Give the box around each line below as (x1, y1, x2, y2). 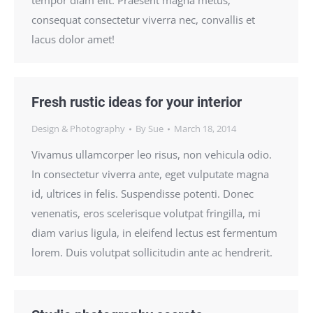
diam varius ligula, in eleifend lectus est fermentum (31, 226, 277, 240)
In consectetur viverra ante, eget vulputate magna (31, 167, 269, 181)
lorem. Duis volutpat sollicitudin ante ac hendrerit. (31, 245, 272, 259)
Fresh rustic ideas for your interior (31, 94, 242, 110)
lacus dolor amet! (31, 32, 115, 46)
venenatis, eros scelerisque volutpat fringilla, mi (31, 206, 261, 220)
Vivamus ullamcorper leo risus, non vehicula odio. (31, 147, 272, 161)
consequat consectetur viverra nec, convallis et (31, 13, 255, 27)
